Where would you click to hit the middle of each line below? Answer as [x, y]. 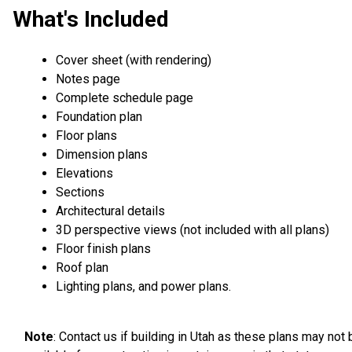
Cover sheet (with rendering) [134, 60]
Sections [80, 192]
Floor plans [86, 135]
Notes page [88, 79]
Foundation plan [99, 116]
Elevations [84, 173]
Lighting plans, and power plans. [143, 286]
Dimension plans [102, 154]
